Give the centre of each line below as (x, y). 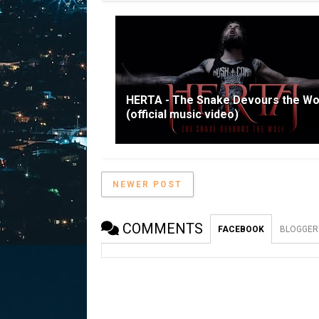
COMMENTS (163, 228)
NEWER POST (147, 184)
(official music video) (182, 114)
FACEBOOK (241, 229)
